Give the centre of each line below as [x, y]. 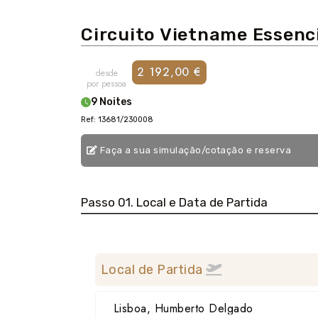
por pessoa [106, 84]
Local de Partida [154, 270]
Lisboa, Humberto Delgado [183, 308]
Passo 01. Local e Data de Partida [202, 202]
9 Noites [111, 102]
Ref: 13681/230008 [117, 120]
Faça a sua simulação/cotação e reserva [194, 150]
